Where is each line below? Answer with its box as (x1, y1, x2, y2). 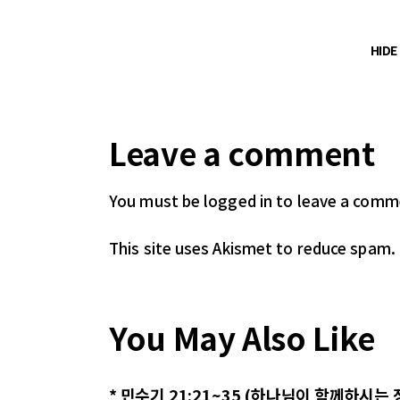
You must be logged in (109, 188, 273, 212)
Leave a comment (109, 129, 375, 176)
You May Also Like (109, 314, 376, 361)
